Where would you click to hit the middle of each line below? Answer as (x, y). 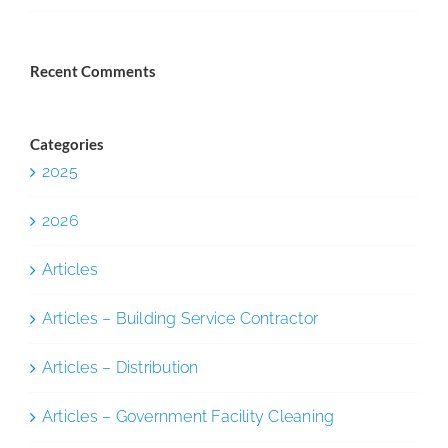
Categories (67, 143)
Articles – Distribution (120, 367)
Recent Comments (93, 70)
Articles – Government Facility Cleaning (188, 416)
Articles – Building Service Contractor (180, 318)
